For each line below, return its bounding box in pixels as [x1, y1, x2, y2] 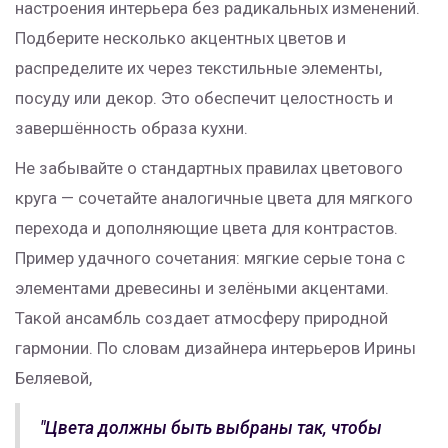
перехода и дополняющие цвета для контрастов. [15, 217, 398, 238]
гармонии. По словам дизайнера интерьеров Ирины [15, 337, 416, 358]
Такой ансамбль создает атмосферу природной [15, 307, 388, 328]
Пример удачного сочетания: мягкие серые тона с [15, 247, 405, 268]
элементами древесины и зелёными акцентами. [15, 277, 389, 298]
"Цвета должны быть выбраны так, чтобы [40, 417, 382, 438]
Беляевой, [15, 367, 92, 388]
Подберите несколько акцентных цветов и [15, 27, 346, 48]
